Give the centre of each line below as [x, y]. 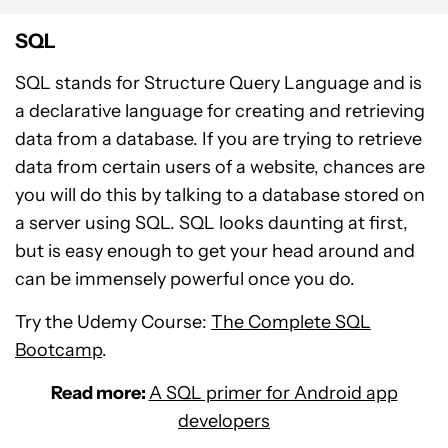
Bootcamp [58, 350]
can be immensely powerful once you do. [185, 279]
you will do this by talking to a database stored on [220, 195]
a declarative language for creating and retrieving [220, 111]
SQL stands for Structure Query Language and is [218, 83]
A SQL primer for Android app [273, 393]
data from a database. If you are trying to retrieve [218, 139]
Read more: [99, 393]
